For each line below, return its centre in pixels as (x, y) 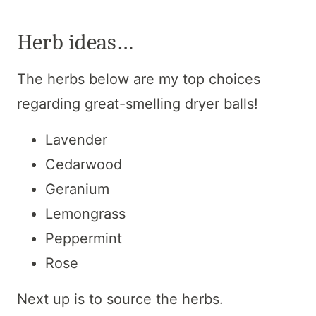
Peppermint (84, 239)
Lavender (76, 140)
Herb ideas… (75, 42)
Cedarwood (84, 165)
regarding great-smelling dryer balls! (138, 104)
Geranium (77, 189)
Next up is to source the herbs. (122, 299)
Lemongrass (85, 214)
